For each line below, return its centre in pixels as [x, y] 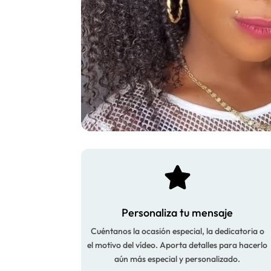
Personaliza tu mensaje [177, 213]
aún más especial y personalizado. [177, 259]
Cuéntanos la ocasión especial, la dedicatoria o [177, 231]
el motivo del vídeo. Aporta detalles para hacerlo [177, 245]
